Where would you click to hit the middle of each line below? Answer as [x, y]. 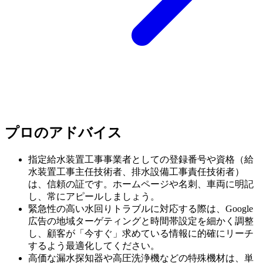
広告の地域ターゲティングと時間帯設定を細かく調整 [141, 221]
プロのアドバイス [63, 133]
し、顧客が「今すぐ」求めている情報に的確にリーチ [141, 234]
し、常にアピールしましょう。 [94, 197]
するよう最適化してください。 [94, 246]
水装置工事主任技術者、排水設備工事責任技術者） [136, 172]
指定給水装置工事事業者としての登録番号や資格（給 [141, 160]
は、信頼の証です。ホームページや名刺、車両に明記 [141, 184]
